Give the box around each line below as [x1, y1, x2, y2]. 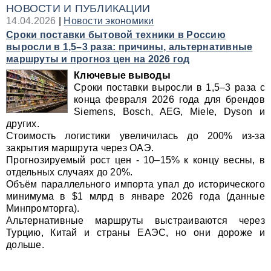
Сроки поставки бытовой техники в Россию [6, 30, 226, 40]
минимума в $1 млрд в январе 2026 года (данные [6, 191, 265, 201]
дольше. [6, 240, 44, 250]
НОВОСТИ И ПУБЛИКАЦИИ [6, 2, 151, 15]
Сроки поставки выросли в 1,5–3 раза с [74, 82, 265, 93]
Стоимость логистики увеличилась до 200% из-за [6, 131, 265, 141]
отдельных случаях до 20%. [6, 167, 133, 177]
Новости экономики [64, 16, 154, 26]
